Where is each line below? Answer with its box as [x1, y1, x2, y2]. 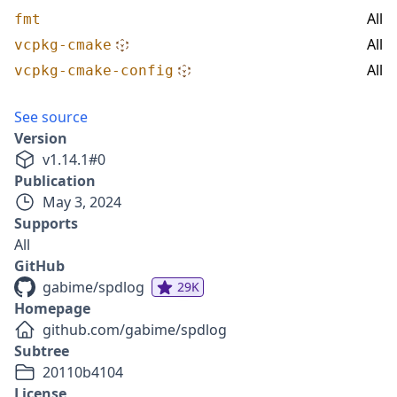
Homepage [14, 299, 90, 318]
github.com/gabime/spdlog [43, 320, 227, 339]
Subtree [14, 341, 69, 361]
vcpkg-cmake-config [14, 62, 174, 79]
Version [14, 128, 67, 148]
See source [14, 107, 88, 127]
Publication [14, 171, 96, 191]
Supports [14, 214, 78, 233]
